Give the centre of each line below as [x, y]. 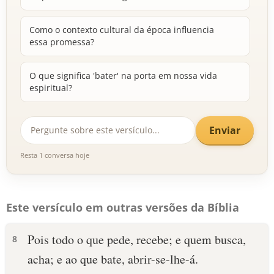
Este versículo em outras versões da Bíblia [123, 207]
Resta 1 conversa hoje [55, 155]
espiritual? [51, 88]
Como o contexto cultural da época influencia [122, 30]
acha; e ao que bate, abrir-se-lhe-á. [113, 259]
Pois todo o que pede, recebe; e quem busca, [137, 239]
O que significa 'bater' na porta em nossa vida [123, 76]
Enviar [225, 130]
